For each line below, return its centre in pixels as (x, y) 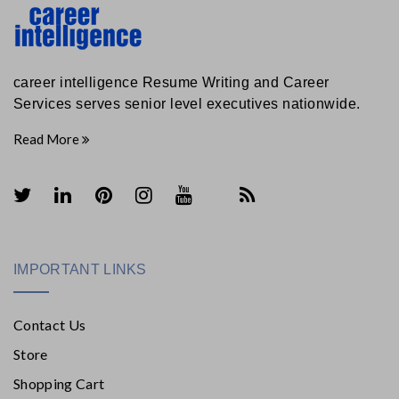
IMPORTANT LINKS (80, 269)
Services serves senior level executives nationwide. (187, 103)
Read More (48, 138)
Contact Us (50, 324)
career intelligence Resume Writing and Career (171, 82)
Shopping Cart (59, 383)
